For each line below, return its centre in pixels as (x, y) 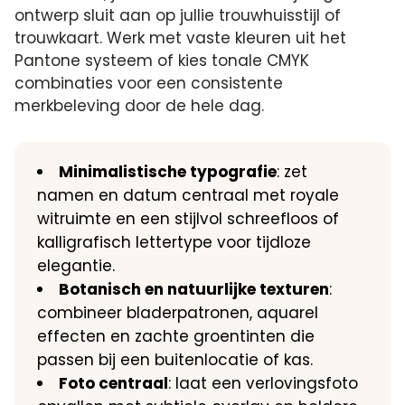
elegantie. (76, 266)
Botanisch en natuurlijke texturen (194, 290)
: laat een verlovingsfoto (264, 384)
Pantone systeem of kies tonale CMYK (162, 61)
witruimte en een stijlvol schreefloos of (188, 219)
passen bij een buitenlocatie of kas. (175, 360)
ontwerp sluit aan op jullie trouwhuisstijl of (178, 16)
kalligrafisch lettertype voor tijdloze (174, 243)
